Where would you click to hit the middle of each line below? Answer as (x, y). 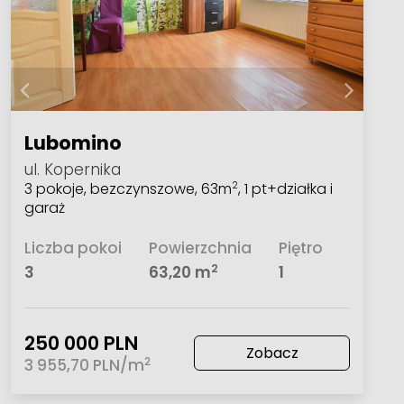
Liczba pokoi (73, 248)
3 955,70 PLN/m (84, 365)
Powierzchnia (200, 248)
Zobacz (272, 353)
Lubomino (73, 142)
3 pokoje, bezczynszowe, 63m (128, 188)
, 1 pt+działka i (285, 188)
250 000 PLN (81, 343)
